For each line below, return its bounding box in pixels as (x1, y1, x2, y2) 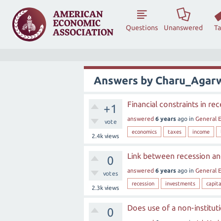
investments (165, 181, 195, 186)
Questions (126, 24, 158, 32)
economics (132, 129, 157, 135)
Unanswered (164, 24, 203, 32)
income (192, 129, 210, 135)
